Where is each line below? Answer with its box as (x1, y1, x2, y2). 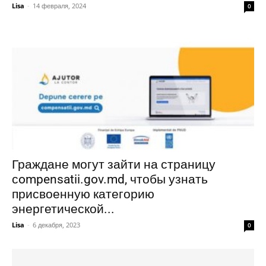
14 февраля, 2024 (33, 1, 86, 11)
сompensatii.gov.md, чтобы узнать (12, 172, 208, 186)
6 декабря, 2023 (33, 220, 80, 229)
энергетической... (12, 201, 115, 216)
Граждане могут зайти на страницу (12, 157, 216, 172)
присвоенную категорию (12, 186, 154, 201)
